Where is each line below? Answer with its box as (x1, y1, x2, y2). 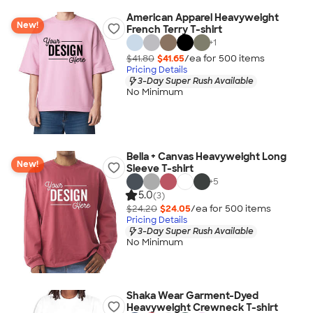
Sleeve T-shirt (126, 162, 194, 175)
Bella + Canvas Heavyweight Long (126, 150, 286, 163)
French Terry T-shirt (126, 23, 222, 36)
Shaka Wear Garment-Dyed (126, 289, 259, 302)
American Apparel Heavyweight (126, 11, 279, 24)
